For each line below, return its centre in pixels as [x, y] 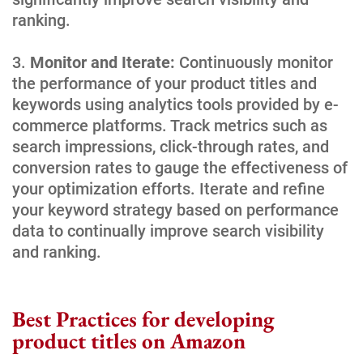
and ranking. [57, 252]
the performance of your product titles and [164, 83]
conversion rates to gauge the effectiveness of [180, 167]
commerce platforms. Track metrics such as [170, 125]
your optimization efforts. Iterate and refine [169, 188]
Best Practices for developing [143, 318]
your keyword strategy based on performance [175, 209]
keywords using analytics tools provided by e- [175, 104]
